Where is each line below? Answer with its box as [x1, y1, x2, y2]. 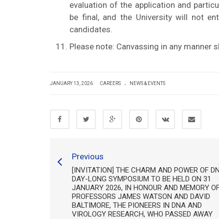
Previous [72, 152, 104, 161]
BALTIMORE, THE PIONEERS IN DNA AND [72, 201, 202, 210]
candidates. [69, 24, 112, 34]
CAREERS [100, 81, 121, 86]
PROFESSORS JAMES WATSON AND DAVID [72, 192, 210, 201]
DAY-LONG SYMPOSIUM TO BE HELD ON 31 [72, 175, 211, 183]
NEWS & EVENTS [130, 81, 165, 86]
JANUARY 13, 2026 [50, 81, 94, 86]
